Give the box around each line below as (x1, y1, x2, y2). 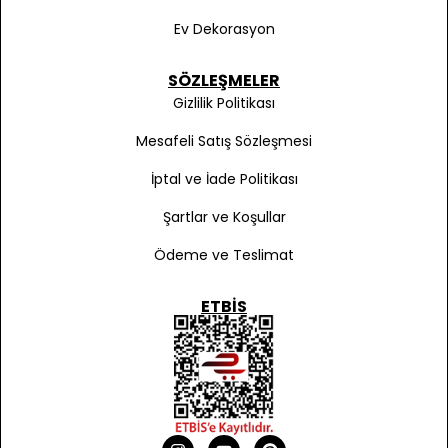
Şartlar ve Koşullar (162, 207, 286, 228)
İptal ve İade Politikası (150, 169, 298, 190)
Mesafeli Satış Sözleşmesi (136, 131, 312, 152)
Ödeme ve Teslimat (154, 245, 294, 266)
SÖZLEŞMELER (168, 69, 280, 93)
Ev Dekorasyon (173, 19, 275, 40)
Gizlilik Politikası (173, 93, 275, 114)
